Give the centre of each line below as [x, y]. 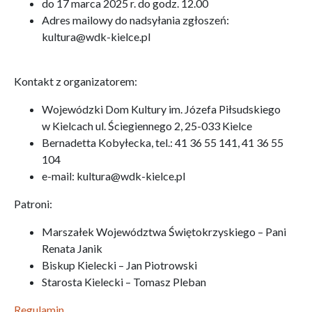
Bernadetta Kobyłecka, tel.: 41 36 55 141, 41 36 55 [163, 142]
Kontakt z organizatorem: [76, 81]
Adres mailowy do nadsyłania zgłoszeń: [135, 20]
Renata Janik [72, 248]
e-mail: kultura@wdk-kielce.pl [114, 176]
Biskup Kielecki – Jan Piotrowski [119, 265]
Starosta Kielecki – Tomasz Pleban [124, 282]
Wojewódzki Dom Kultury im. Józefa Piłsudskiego [161, 109]
